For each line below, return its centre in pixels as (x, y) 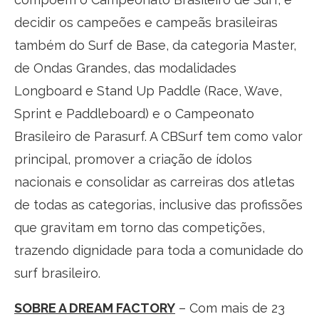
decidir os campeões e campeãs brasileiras (146, 22)
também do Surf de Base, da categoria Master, (155, 45)
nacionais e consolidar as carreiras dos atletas (155, 182)
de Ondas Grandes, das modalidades (125, 68)
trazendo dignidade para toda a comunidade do (159, 250)
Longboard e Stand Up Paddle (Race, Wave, (148, 90)
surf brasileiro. (57, 273)
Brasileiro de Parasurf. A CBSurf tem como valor (158, 136)
